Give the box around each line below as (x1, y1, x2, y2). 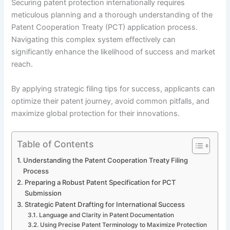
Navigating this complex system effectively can (11, 35, 176, 45)
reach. (11, 60, 33, 69)
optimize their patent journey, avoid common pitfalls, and (11, 96, 210, 106)
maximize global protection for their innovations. (11, 108, 180, 118)
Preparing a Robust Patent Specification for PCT (25, 178, 177, 186)
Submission (25, 188, 62, 197)
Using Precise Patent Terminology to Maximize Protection (40, 221, 207, 228)
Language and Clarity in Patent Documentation (39, 211, 174, 219)
